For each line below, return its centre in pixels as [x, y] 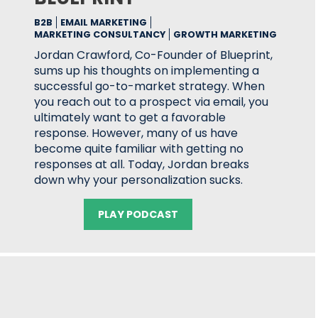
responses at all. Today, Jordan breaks [142, 164]
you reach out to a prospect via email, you [151, 102]
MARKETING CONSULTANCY [100, 34]
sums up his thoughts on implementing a [147, 71]
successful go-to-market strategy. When [149, 86]
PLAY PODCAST [138, 214]
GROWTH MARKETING [225, 34]
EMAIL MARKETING [104, 22]
